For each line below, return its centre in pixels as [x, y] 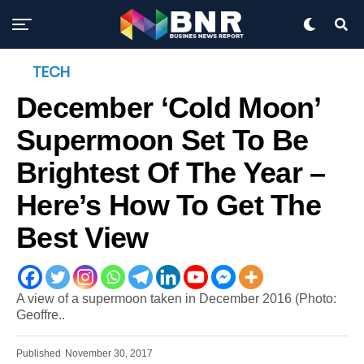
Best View [82, 238]
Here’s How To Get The [169, 206]
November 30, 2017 [109, 353]
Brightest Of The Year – [171, 173]
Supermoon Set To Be [162, 141]
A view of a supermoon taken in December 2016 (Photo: [176, 299]
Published [39, 353]
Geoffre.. [41, 315]
